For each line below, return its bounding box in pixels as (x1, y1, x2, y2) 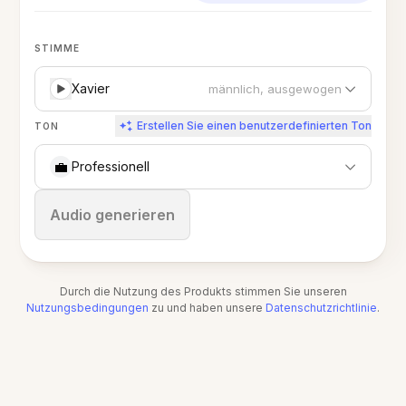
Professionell (72, 159, 150, 174)
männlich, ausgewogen (208, 82, 342, 96)
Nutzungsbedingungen (26, 301, 149, 314)
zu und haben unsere (151, 301, 266, 314)
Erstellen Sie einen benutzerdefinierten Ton (136, 119, 372, 132)
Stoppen (72, 205, 139, 224)
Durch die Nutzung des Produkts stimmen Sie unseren (59, 285, 347, 298)
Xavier (72, 81, 111, 96)
